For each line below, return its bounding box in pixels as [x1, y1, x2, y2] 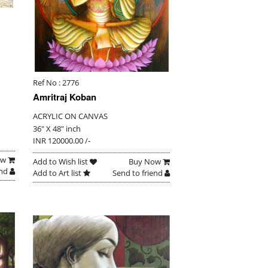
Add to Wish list [32, 156, 90, 167]
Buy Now [128, 156, 163, 167]
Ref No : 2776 [32, 77, 79, 88]
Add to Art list [32, 167, 83, 179]
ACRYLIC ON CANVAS [32, 111, 108, 122]
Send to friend [112, 167, 165, 179]
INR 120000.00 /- [32, 135, 90, 147]
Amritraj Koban [32, 90, 96, 104]
